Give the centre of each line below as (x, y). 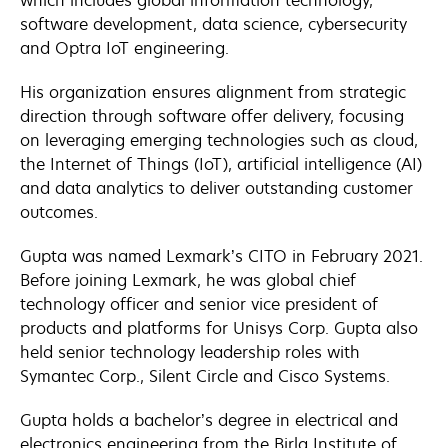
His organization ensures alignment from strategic (213, 92)
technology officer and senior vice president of (199, 304)
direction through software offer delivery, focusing (212, 116)
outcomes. (61, 212)
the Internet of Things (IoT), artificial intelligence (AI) (221, 164)
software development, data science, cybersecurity (213, 24)
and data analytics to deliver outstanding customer (216, 188)
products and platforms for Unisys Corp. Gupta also (219, 328)
